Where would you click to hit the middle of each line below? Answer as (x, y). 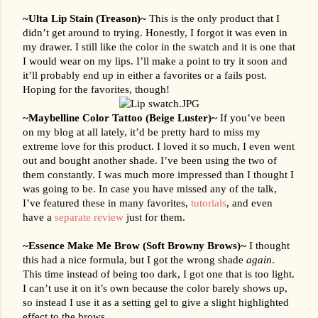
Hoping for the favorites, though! (96, 89)
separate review (89, 217)
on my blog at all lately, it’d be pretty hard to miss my (142, 132)
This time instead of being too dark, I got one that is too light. (159, 274)
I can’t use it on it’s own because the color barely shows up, (155, 288)
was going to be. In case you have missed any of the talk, (150, 188)
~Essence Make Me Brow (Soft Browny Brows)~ (136, 245)
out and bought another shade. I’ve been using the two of (150, 160)
